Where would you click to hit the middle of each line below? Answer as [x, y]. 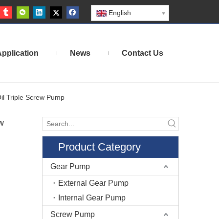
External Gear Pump [93, 183]
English [120, 13]
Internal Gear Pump [92, 198]
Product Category [99, 147]
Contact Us [142, 53]
